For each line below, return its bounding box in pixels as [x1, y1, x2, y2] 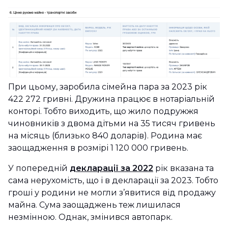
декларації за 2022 [70, 163, 153, 173]
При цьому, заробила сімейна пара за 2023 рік [8, 81, 207, 92]
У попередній [8, 163, 70, 173]
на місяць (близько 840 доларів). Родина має [8, 130, 202, 140]
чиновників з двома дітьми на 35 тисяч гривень [8, 118, 215, 128]
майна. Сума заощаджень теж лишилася [8, 199, 181, 210]
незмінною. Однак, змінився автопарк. [8, 212, 175, 222]
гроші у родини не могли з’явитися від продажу [8, 187, 216, 197]
